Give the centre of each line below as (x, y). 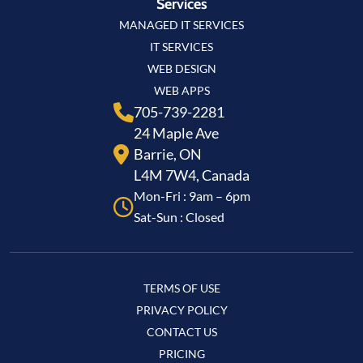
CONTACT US (181, 332)
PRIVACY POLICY (181, 310)
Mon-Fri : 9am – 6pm (192, 196)
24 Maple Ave (176, 133)
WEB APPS (181, 91)
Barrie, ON (167, 154)
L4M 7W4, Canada (191, 175)
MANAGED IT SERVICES (181, 25)
